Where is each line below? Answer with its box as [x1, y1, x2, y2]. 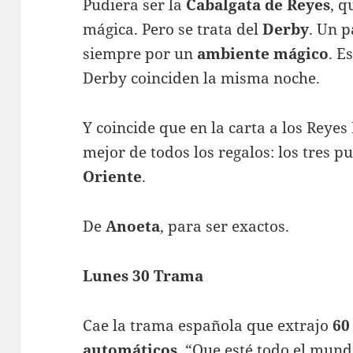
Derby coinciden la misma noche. [83, 68, 321, 89]
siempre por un [83, 43, 198, 65]
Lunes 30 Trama [83, 266, 204, 287]
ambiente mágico [197, 43, 329, 65]
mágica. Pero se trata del [83, 19, 263, 40]
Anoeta [106, 216, 161, 237]
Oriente [83, 166, 143, 188]
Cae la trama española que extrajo [83, 315, 333, 336]
